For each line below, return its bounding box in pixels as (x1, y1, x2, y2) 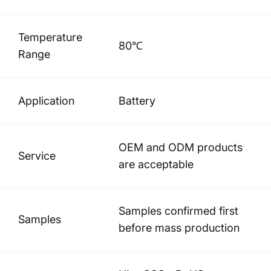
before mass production (119, 221, 240, 234)
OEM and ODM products (119, 140, 243, 154)
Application (18, 94, 74, 107)
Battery (119, 94, 155, 107)
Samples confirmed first (119, 204, 238, 217)
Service (18, 149, 56, 162)
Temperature (18, 30, 82, 44)
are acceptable (119, 157, 194, 171)
